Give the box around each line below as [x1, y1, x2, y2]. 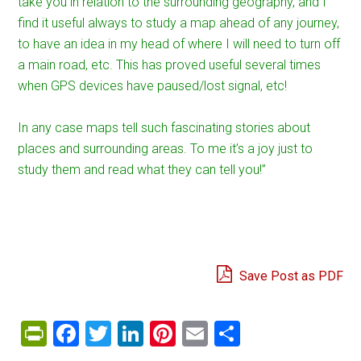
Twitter [111, 318, 191, 349]
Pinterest [176, 318, 277, 349]
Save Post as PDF [235, 268, 343, 284]
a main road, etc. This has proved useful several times [18, 57, 322, 73]
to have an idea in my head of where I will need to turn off [18, 36, 341, 52]
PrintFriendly [47, 318, 188, 349]
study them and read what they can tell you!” [18, 162, 267, 177]
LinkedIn [143, 318, 239, 349]
